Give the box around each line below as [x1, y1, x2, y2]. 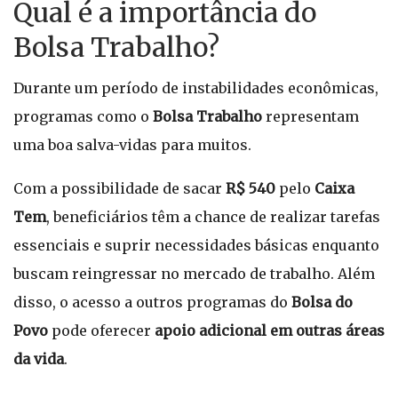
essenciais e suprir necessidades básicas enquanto [13, 236, 379, 254]
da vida [13, 350, 64, 368]
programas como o [13, 107, 153, 125]
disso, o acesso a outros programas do [13, 293, 291, 311]
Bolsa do [291, 293, 353, 311]
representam [262, 107, 359, 125]
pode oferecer [48, 322, 155, 339]
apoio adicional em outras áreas [155, 322, 385, 339]
